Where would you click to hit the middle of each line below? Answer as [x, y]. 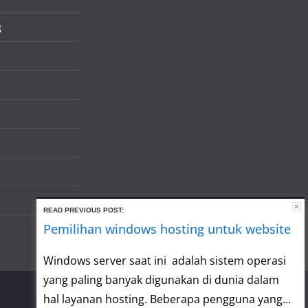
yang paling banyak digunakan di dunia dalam [161, 280]
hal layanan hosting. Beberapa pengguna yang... [167, 299]
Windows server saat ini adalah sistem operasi [165, 261]
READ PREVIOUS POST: [84, 210]
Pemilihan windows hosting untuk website [167, 229]
